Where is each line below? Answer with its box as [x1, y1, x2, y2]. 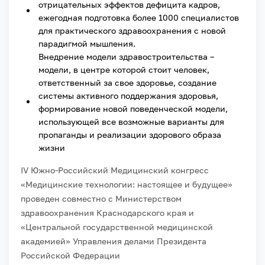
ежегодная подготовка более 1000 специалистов [38, 12, 239, 22]
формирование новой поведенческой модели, [38, 103, 228, 114]
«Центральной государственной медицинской [21, 221, 213, 232]
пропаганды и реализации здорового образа [38, 129, 221, 140]
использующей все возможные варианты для [38, 116, 224, 127]
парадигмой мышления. [38, 38, 135, 49]
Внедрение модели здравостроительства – [38, 51, 214, 62]
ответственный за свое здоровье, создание [38, 77, 216, 88]
